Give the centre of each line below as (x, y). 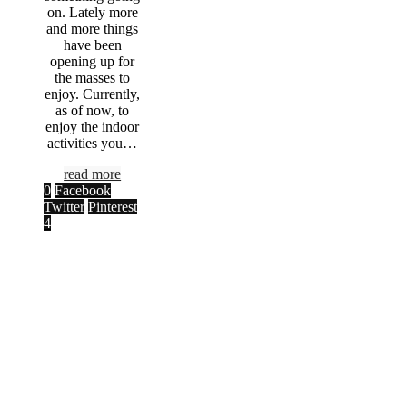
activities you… (93, 143)
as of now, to (93, 110)
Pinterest (113, 206)
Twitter (64, 206)
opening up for (93, 61)
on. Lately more (92, 12)
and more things (93, 28)
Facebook (83, 190)
